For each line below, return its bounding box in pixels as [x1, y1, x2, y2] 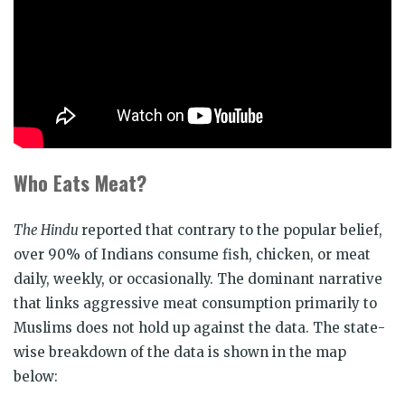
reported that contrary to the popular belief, [81, 221, 382, 239]
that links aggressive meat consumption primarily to [14, 294, 377, 312]
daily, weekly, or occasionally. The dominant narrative [14, 269, 382, 287]
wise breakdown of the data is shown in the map [14, 343, 346, 361]
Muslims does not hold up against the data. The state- [14, 318, 385, 336]
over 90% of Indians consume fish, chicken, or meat [14, 245, 371, 263]
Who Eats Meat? [14, 166, 146, 198]
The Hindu [14, 221, 81, 239]
